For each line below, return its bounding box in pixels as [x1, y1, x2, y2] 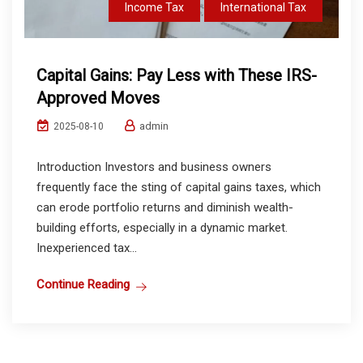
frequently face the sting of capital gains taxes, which [36, 180, 321, 195]
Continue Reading [36, 277, 130, 293]
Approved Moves [36, 88, 160, 109]
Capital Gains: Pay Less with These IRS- [36, 66, 317, 86]
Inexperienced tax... [36, 241, 137, 256]
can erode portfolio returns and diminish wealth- [36, 200, 293, 216]
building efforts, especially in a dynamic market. [36, 220, 288, 236]
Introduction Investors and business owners [36, 160, 271, 175]
